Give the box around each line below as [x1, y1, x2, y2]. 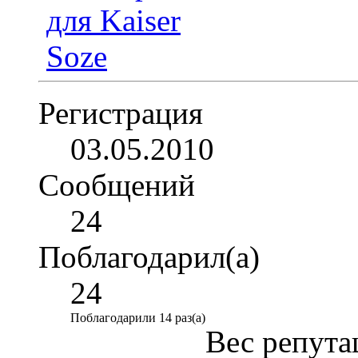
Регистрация [38, 95, 203, 130]
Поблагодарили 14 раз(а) [70, 310, 205, 324]
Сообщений [38, 167, 195, 202]
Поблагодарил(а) [38, 239, 260, 274]
